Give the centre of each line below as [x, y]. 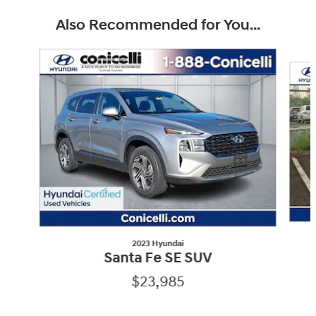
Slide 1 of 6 [28, 55]
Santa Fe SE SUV [158, 258]
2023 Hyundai [158, 243]
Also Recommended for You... [158, 25]
